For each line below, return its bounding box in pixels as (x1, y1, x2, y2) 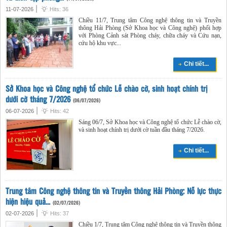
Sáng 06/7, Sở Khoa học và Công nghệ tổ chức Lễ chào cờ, (79, 118, 221, 126)
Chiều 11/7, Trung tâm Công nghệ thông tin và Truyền (79, 17, 221, 24)
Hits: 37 (50, 210, 69, 217)
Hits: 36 (50, 6, 68, 13)
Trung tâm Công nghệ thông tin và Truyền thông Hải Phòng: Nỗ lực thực (6, 185, 221, 197)
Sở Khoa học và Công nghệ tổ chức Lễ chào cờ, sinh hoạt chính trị (6, 82, 207, 94)
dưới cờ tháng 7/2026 (6, 93, 73, 105)
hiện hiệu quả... (6, 196, 53, 208)
